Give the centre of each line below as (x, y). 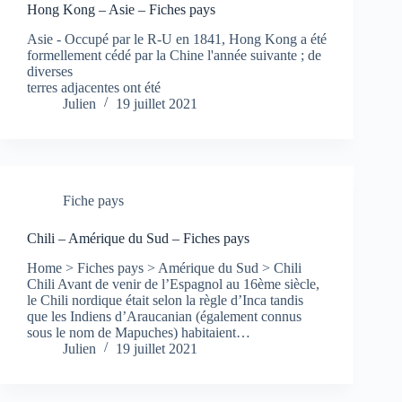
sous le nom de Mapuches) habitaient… (139, 332)
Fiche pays (93, 201)
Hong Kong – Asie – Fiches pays (121, 10)
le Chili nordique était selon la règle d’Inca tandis (165, 300)
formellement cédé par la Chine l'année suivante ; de (174, 56)
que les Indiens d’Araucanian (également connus (164, 316)
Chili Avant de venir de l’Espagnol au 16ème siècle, (173, 284)
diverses (50, 72)
